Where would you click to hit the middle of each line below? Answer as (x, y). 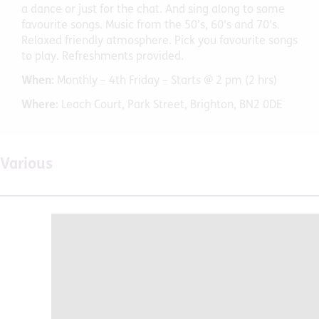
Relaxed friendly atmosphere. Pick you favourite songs (159, 41)
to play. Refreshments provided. (103, 57)
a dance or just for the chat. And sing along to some (153, 10)
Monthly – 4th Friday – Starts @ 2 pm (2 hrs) (167, 81)
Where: (41, 105)
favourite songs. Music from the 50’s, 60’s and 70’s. (151, 25)
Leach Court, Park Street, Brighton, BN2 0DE (172, 105)
